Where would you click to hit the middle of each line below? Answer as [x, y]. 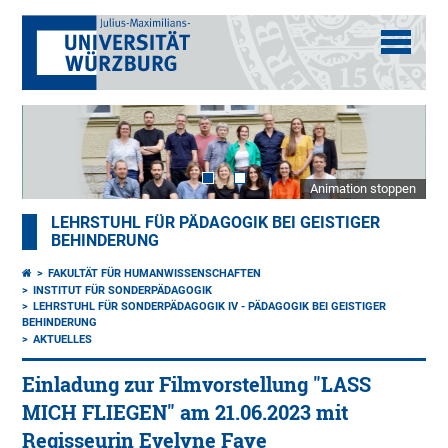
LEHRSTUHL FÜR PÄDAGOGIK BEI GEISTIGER [216, 223]
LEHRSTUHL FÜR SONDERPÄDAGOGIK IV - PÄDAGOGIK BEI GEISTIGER [210, 307]
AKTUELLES [63, 340]
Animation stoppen [362, 189]
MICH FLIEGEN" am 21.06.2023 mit [185, 413]
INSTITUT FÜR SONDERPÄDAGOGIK [123, 291]
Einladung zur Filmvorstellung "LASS [197, 385]
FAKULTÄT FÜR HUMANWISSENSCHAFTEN [155, 274]
